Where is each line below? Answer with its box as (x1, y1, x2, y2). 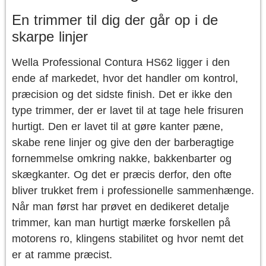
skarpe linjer (12, 28, 88, 45)
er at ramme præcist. (12, 249, 112, 261)
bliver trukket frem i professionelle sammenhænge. (12, 185, 254, 197)
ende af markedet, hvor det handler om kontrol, (12, 72, 238, 84)
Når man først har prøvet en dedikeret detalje (12, 201, 229, 213)
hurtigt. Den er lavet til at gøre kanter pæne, (12, 121, 223, 132)
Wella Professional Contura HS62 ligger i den (12, 56, 230, 68)
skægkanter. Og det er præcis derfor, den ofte (12, 169, 232, 180)
